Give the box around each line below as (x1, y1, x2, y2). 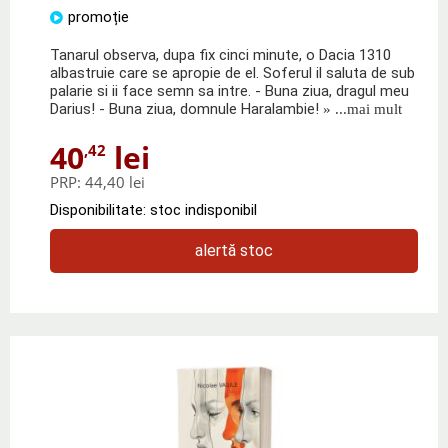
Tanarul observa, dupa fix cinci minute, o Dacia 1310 (50, 45, 391, 64)
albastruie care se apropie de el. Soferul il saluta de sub (50, 63, 415, 82)
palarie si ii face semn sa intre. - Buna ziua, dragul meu (50, 81, 409, 100)
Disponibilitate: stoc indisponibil (50, 200, 257, 219)
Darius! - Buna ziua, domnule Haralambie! (50, 99, 319, 118)
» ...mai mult (319, 100, 402, 117)
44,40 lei (85, 171, 145, 192)
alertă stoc (195, 240, 273, 260)
